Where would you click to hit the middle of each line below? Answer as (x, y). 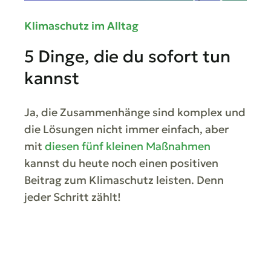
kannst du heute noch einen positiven (121, 163)
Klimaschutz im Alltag (81, 26)
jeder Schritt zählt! (73, 197)
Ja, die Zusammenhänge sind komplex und (135, 112)
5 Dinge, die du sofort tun (127, 57)
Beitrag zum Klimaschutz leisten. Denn (124, 180)
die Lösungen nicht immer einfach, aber (126, 129)
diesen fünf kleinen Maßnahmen (128, 146)
